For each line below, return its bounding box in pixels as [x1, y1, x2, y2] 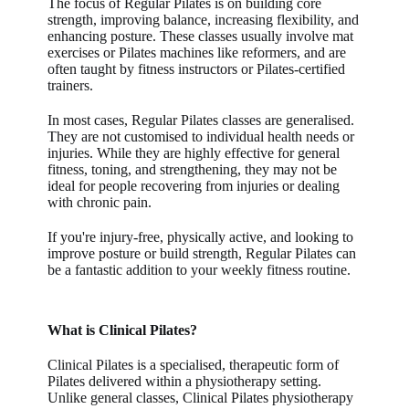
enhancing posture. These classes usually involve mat [47, 27, 354, 44]
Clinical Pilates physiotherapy [183, 389, 354, 405]
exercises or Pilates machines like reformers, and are [47, 44, 347, 60]
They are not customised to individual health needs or [47, 128, 355, 144]
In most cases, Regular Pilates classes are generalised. [47, 111, 355, 128]
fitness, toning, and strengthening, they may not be [47, 161, 338, 177]
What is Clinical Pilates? [47, 321, 198, 338]
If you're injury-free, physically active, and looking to [47, 228, 354, 245]
